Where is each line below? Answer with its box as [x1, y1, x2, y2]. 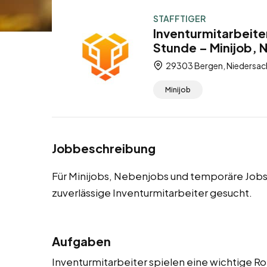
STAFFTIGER [153, 13, 206, 24]
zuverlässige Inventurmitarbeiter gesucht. [52, 186, 252, 200]
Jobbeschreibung [52, 141, 156, 156]
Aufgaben [52, 234, 111, 249]
